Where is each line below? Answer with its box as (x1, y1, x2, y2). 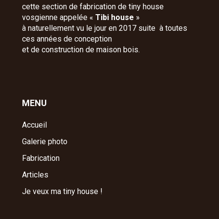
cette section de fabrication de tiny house (22, 1, 164, 11)
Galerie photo (22, 136, 67, 146)
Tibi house (95, 12, 134, 22)
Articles (22, 170, 48, 179)
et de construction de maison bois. (22, 44, 140, 54)
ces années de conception (22, 34, 112, 44)
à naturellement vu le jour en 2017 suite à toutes (22, 23, 187, 33)
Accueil (22, 120, 47, 130)
